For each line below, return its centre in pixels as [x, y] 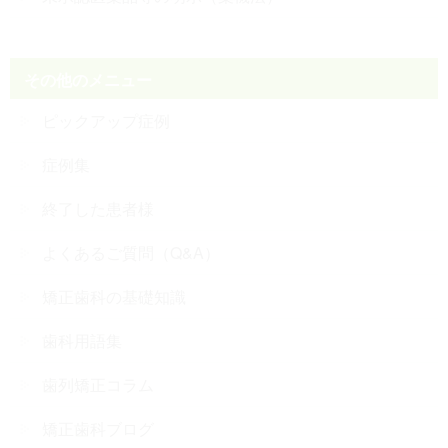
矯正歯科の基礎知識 [114, 296]
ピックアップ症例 [106, 120]
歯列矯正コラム [98, 384]
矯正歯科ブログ [98, 428]
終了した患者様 [98, 208]
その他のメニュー [88, 79]
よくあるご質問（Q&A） [131, 252]
